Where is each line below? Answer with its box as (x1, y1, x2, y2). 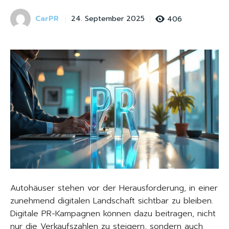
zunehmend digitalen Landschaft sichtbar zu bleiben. (10, 195, 213, 208)
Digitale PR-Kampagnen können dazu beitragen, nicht (10, 208, 216, 220)
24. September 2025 (71, 13, 145, 25)
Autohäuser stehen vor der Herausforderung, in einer (10, 182, 218, 195)
